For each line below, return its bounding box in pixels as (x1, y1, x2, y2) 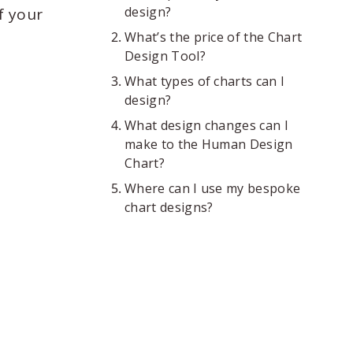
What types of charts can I (124, 72, 285, 90)
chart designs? (124, 199, 214, 216)
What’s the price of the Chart (124, 28, 303, 46)
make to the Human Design (124, 136, 293, 153)
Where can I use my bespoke (124, 180, 301, 197)
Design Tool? (124, 47, 206, 65)
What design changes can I (124, 117, 289, 134)
